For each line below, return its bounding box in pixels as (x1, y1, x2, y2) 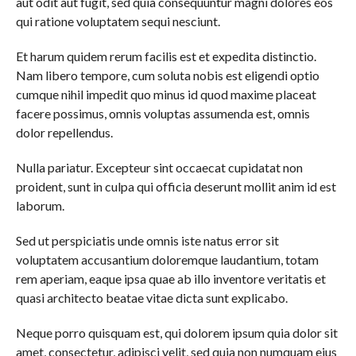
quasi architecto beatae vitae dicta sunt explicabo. (15, 290, 288, 305)
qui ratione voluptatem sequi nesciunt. (15, 14, 220, 29)
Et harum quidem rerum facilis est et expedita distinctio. (15, 48, 316, 64)
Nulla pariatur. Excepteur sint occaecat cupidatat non (15, 160, 303, 175)
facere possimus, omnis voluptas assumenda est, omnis (15, 106, 310, 121)
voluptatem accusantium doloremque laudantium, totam (15, 252, 319, 267)
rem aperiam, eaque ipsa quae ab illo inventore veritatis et (15, 271, 326, 286)
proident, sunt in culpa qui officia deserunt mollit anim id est (15, 179, 336, 194)
